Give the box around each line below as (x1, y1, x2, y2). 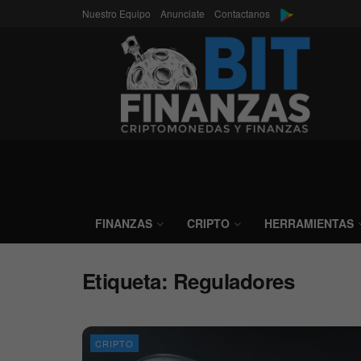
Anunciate (160, 6, 205, 20)
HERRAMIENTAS (264, 215, 354, 231)
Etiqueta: (82, 266, 173, 296)
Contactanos (214, 6, 270, 20)
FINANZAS (95, 215, 152, 231)
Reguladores (172, 266, 295, 296)
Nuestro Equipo (82, 6, 151, 20)
